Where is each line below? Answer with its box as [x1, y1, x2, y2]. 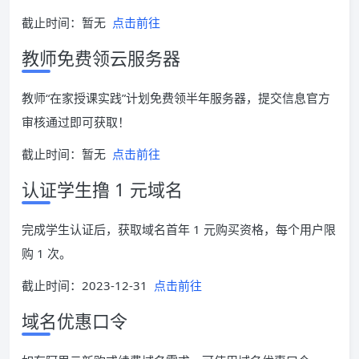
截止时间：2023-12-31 [22, 277, 154, 294]
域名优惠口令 [22, 309, 127, 333]
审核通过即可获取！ [22, 114, 130, 131]
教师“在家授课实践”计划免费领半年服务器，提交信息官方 [22, 90, 330, 107]
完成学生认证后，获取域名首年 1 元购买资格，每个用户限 [22, 221, 336, 238]
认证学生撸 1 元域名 [22, 177, 183, 202]
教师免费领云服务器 [22, 46, 180, 71]
